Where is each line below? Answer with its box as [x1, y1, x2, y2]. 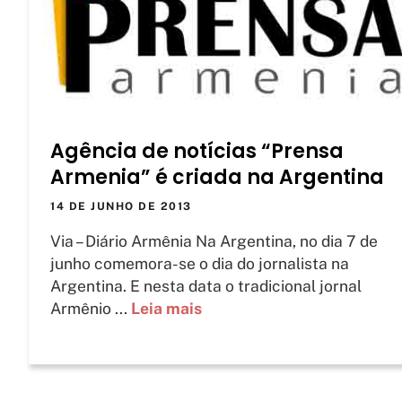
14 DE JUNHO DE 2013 [50, 200, 192, 214]
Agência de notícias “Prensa [50, 137, 344, 166]
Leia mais [131, 299, 202, 319]
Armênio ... [50, 299, 131, 319]
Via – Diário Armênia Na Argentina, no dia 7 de [50, 232, 378, 251]
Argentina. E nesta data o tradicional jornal [50, 276, 362, 296]
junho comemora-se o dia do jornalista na [50, 254, 349, 274]
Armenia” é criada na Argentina [50, 163, 384, 192]
